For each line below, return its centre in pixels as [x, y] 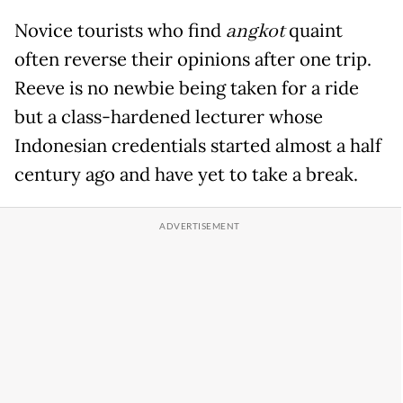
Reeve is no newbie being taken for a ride [187, 89]
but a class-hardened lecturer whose [169, 117]
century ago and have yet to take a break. [186, 175]
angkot [255, 32]
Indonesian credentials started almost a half [198, 146]
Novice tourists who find [120, 31]
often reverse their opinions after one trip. [193, 60]
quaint [313, 31]
